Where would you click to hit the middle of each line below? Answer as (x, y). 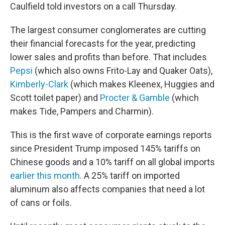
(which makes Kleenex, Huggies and (141, 84)
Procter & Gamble (135, 98)
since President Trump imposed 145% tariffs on (105, 148)
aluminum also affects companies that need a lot (107, 189)
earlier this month (45, 176)
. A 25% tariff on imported (130, 176)
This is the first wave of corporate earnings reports (111, 135)
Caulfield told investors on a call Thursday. (93, 6)
